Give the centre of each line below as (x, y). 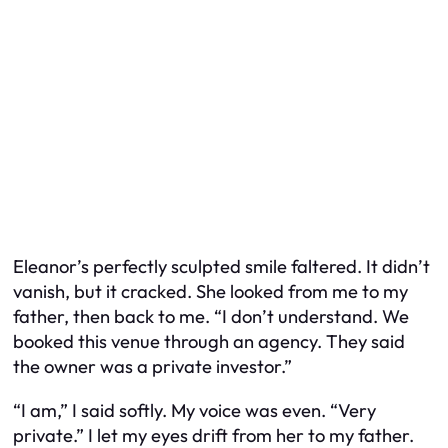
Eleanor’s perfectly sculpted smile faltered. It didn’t (221, 267)
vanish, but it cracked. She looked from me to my (210, 292)
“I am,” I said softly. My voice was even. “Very (194, 410)
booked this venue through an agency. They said (209, 342)
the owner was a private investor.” (152, 367)
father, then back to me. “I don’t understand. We (211, 317)
